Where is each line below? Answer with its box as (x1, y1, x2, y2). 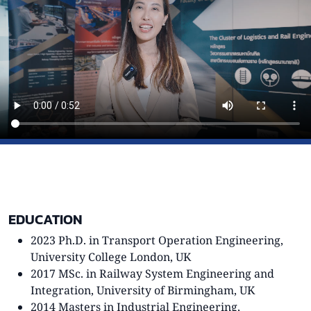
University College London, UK (31, 249, 191, 268)
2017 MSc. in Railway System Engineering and (31, 266, 274, 285)
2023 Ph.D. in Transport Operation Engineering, (31, 233, 283, 251)
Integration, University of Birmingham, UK (31, 283, 255, 301)
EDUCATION (8, 209, 83, 230)
